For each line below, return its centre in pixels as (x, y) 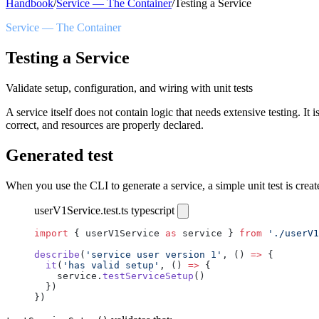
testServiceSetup (148, 276)
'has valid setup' (111, 265)
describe (57, 254)
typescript (153, 210)
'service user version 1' (154, 254)
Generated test (59, 155)
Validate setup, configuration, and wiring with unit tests (129, 88)
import (51, 233)
